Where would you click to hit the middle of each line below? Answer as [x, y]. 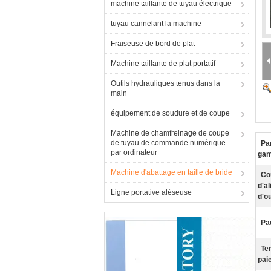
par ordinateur [134, 152]
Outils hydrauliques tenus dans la [165, 83]
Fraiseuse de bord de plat [153, 44]
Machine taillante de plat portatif [163, 64]
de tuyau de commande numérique [168, 143]
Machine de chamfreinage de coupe [170, 133]
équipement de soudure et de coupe [170, 113]
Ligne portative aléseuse [151, 192]
